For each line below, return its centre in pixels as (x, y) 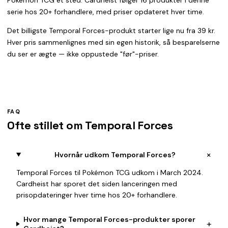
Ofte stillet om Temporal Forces (90, 125)
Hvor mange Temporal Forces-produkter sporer (109, 219)
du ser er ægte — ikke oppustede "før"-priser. (83, 54)
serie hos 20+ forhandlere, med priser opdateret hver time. (106, 12)
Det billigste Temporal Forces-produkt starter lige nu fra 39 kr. (111, 31)
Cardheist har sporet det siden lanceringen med (97, 184)
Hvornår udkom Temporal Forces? (115, 155)
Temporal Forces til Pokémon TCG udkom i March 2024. (110, 173)
